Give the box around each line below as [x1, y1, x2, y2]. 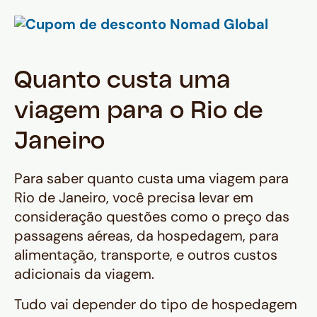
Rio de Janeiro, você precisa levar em [14, 188, 253, 207]
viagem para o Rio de [14, 101, 263, 124]
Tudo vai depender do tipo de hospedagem [14, 295, 297, 314]
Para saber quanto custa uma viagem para [14, 169, 289, 188]
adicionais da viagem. [14, 265, 154, 284]
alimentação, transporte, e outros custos [14, 246, 277, 265]
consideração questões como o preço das [14, 207, 289, 226]
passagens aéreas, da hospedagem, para [14, 226, 279, 246]
